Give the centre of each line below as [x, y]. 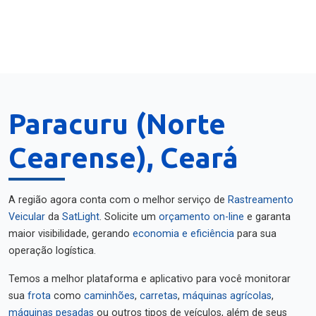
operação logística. [52, 251]
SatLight [81, 217]
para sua [255, 234]
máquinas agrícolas [227, 296]
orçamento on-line [201, 217]
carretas [159, 296]
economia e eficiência [183, 234]
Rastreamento [261, 200]
